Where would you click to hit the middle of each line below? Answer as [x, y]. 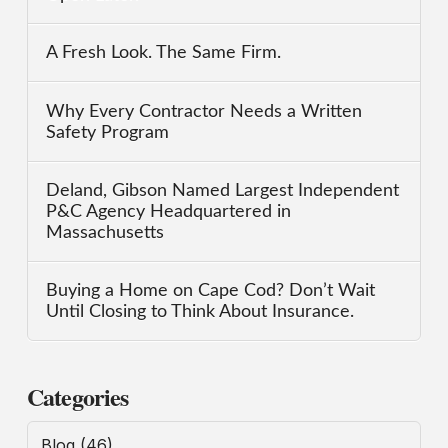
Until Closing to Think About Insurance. [200, 312]
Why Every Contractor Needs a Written [204, 111]
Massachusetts [105, 232]
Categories [77, 397]
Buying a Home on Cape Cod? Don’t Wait [211, 291]
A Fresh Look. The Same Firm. [164, 53]
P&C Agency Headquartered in [169, 211]
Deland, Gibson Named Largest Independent [223, 190]
